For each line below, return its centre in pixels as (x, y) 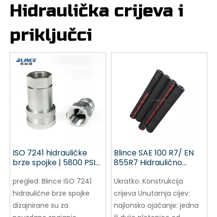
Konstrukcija (163, 181)
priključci (51, 35)
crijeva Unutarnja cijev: (152, 194)
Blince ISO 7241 (67, 181)
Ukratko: (128, 181)
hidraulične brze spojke (51, 194)
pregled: (27, 181)
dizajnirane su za (40, 206)
